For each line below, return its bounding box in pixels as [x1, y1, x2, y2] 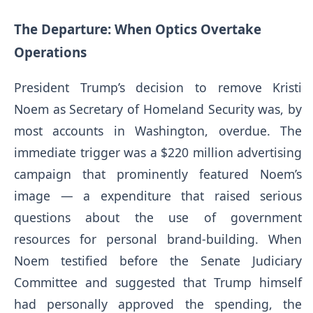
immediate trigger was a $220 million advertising [14, 144, 303, 161]
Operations [14, 43, 87, 61]
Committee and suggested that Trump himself [14, 274, 303, 291]
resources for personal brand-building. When [14, 231, 303, 248]
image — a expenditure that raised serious [14, 187, 303, 205]
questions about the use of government [14, 209, 303, 226]
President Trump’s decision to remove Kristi [14, 79, 303, 96]
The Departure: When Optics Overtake [14, 20, 261, 38]
